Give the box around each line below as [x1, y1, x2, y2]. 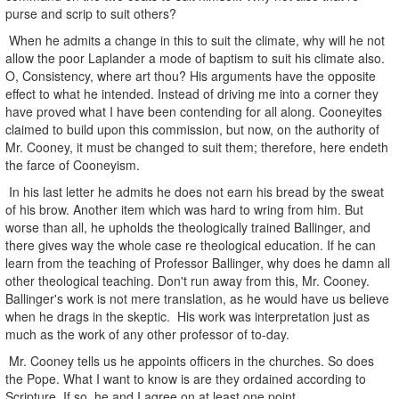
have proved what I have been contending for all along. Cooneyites [5, 102, 382, 120]
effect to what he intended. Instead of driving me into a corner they [5, 84, 379, 102]
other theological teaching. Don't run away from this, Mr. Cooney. [5, 271, 370, 289]
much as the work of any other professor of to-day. [5, 324, 289, 343]
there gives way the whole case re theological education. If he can [5, 235, 376, 254]
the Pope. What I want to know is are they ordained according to [5, 369, 366, 387]
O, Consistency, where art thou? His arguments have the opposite [5, 66, 376, 85]
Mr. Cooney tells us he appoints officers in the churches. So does [5, 351, 374, 370]
